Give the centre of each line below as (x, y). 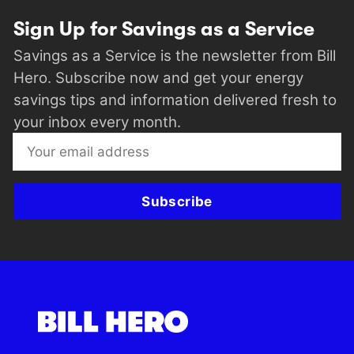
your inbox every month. (97, 122)
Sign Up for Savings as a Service (164, 30)
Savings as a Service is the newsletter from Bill (175, 56)
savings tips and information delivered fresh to (175, 100)
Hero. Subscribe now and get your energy (158, 78)
